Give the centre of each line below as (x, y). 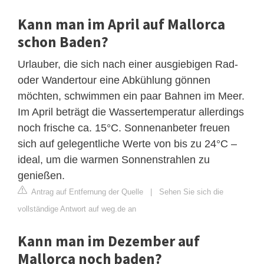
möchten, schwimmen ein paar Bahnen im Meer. (131, 96)
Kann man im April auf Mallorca (121, 24)
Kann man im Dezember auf (109, 241)
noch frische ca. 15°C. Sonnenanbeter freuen (124, 128)
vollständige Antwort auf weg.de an (77, 209)
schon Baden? (63, 42)
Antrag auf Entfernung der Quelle (86, 192)
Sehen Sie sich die (191, 192)
